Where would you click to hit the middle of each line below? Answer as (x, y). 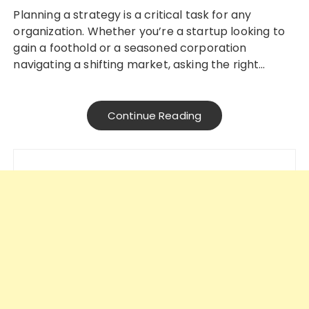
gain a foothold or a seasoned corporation (130, 48)
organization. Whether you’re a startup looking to (149, 32)
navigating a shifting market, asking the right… (139, 65)
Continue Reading (154, 116)
